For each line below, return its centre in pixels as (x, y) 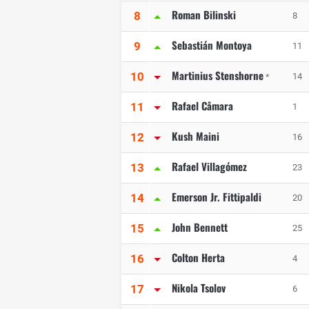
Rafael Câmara (202, 106)
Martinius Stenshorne (218, 76)
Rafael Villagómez (209, 167)
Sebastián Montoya (212, 45)
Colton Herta (198, 258)
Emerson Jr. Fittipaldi (217, 197)
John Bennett (200, 227)
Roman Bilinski (204, 15)
